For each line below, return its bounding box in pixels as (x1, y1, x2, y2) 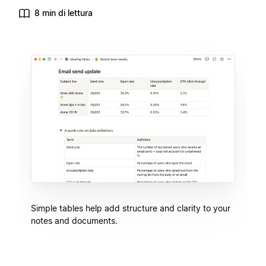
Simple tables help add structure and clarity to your (31, 202, 230, 213)
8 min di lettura (34, 8, 93, 18)
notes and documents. (31, 215, 118, 226)
